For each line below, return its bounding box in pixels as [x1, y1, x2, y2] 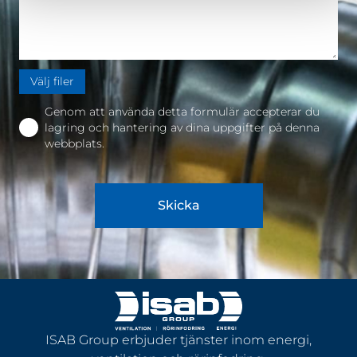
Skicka [157, 197, 200, 213]
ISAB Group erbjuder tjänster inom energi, [45, 331, 312, 347]
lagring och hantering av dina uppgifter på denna [45, 120, 320, 135]
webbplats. [45, 135, 104, 151]
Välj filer [30, 74, 74, 89]
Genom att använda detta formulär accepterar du [45, 104, 320, 119]
